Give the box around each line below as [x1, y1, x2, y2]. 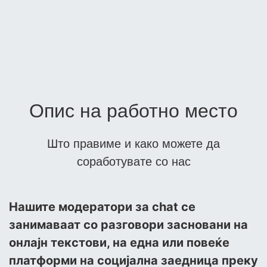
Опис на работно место [29, 100, 238, 122]
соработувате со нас [76, 155, 191, 169]
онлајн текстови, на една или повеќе [9, 235, 229, 250]
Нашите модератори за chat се [9, 200, 195, 215]
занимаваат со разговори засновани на [9, 218, 248, 232]
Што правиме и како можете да [47, 137, 220, 151]
